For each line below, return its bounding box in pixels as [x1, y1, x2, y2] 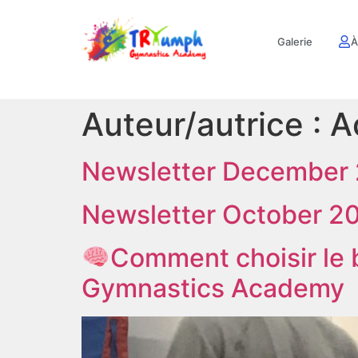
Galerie [277, 34, 312, 48]
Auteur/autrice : [82, 105, 330, 144]
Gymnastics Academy [82, 272, 344, 304]
